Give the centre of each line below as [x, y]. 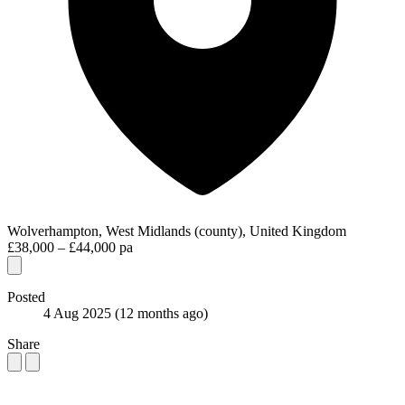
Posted [26, 297]
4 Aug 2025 [79, 313]
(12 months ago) [161, 313]
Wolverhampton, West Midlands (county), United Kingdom [177, 231]
